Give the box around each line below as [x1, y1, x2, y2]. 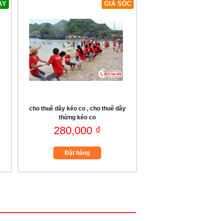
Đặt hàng [65, 149, 90, 156]
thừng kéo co [59, 114, 96, 121]
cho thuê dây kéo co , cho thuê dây [29, 105, 126, 112]
